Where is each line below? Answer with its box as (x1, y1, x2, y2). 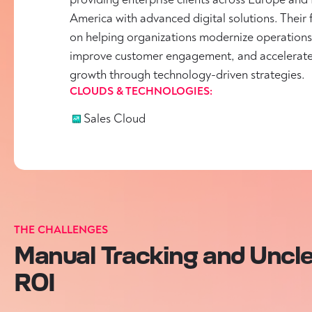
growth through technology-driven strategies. (70, 67, 305, 83)
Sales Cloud (84, 111, 146, 127)
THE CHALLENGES (14, 223, 108, 237)
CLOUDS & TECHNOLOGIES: (70, 84, 212, 98)
